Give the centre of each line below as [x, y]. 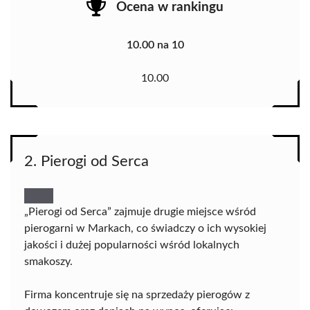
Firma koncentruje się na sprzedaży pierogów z [137, 295]
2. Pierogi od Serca [86, 162]
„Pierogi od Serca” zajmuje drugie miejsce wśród [140, 212]
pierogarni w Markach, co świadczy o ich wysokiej [145, 229]
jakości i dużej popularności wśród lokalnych [132, 245]
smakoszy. [48, 262]
